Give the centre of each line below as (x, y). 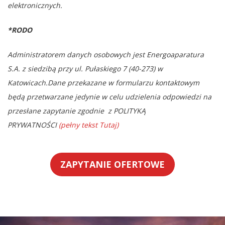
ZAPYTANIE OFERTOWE (113, 164)
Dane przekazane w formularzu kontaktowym (124, 82)
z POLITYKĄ (127, 110)
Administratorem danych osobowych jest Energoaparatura (106, 54)
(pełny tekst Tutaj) (89, 125)
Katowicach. (28, 82)
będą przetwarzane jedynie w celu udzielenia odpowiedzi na (109, 96)
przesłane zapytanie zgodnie (58, 110)
